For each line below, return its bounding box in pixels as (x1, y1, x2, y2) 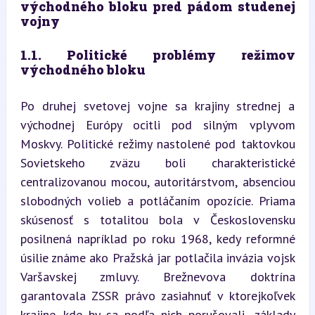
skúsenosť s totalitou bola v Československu (20, 211, 295, 228)
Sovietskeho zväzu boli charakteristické (20, 154, 295, 171)
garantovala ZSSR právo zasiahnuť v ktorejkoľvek (20, 287, 295, 304)
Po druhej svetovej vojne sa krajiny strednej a (20, 97, 295, 114)
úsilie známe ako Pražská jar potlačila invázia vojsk (20, 249, 295, 266)
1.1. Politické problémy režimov (20, 46, 295, 63)
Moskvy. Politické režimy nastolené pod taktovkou (20, 135, 295, 152)
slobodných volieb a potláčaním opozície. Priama (20, 192, 295, 209)
